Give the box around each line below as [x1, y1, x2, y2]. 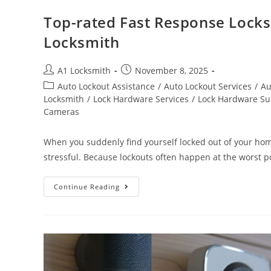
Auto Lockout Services [164, 80, 252, 92]
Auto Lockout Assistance [57, 80, 155, 92]
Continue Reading [54, 182, 120, 191]
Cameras [44, 106, 79, 117]
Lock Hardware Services [93, 93, 189, 105]
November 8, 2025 [135, 65, 208, 76]
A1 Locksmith [57, 65, 111, 76]
